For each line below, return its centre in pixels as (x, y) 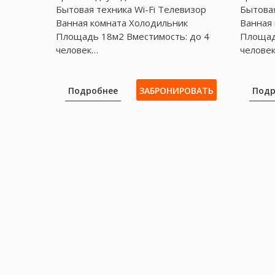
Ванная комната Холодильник (122, 22)
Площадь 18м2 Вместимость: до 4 (133, 36)
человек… (77, 49)
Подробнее (93, 90)
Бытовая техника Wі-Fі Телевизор (131, 9)
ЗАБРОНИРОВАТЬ (176, 90)
